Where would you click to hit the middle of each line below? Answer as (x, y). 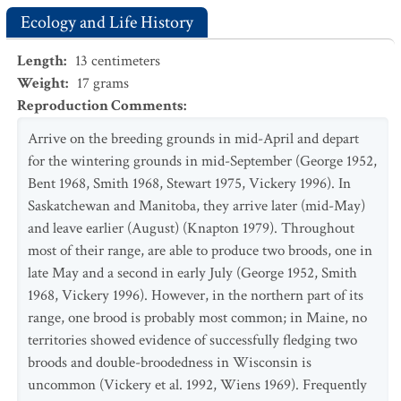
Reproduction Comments (100, 106)
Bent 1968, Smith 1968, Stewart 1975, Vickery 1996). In (189, 183)
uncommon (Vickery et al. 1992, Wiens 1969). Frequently (197, 385)
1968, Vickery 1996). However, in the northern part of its (196, 295)
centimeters (124, 61)
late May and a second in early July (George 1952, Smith (192, 273)
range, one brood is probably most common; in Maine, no (197, 318)
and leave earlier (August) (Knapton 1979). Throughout (191, 228)
